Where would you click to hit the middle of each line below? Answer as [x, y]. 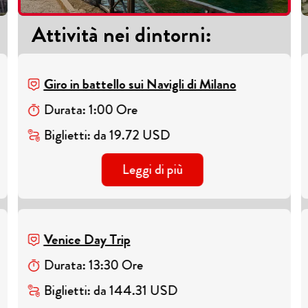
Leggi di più [152, 170]
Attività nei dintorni [118, 35]
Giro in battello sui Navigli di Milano [140, 85]
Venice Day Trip [87, 240]
